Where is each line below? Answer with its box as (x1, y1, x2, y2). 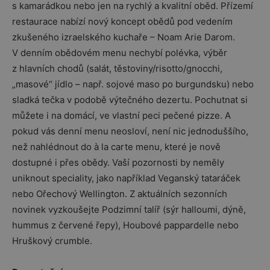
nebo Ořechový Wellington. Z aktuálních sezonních (12, 187, 227, 199)
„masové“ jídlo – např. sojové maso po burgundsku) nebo (12, 78, 254, 90)
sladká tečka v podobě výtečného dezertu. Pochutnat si (12, 93, 248, 105)
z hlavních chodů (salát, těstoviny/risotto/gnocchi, (12, 62, 222, 74)
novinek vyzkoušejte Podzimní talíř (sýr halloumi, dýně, (12, 203, 246, 215)
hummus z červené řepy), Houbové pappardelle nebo (12, 219, 239, 231)
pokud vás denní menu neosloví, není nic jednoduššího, (12, 125, 248, 137)
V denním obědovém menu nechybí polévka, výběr (12, 46, 227, 58)
